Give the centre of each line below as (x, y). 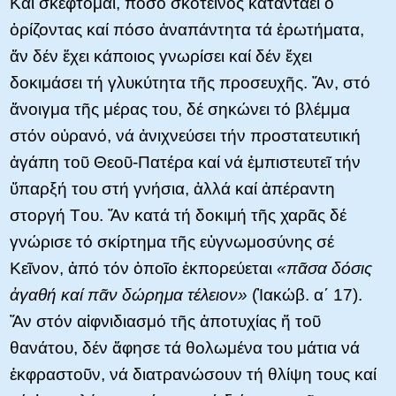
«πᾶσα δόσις (324, 269)
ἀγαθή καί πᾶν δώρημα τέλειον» (131, 295)
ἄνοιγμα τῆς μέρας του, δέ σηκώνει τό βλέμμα (180, 110)
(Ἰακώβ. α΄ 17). (307, 295)
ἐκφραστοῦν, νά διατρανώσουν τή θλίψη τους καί (193, 375)
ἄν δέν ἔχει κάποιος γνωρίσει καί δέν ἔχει (161, 57)
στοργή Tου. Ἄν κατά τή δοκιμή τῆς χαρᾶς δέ (178, 216)
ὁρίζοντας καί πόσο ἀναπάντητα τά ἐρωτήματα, (187, 30)
